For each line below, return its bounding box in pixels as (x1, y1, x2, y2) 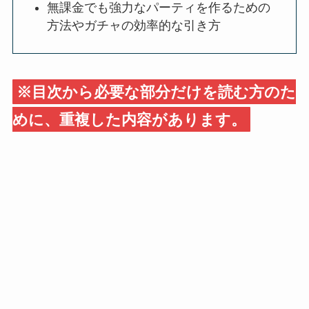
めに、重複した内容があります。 (12, 110, 246, 128)
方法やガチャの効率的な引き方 (47, 18, 221, 32)
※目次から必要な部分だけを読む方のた (16, 83, 296, 101)
